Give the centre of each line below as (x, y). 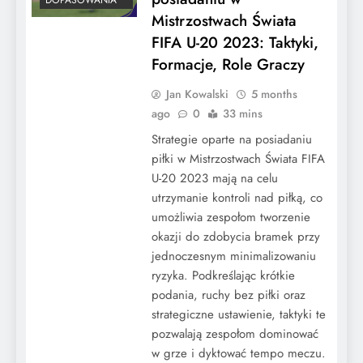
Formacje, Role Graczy (228, 64)
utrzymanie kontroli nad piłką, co (237, 197)
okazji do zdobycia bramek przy (235, 236)
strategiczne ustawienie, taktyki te (238, 314)
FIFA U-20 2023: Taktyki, (235, 42)
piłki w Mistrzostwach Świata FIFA (238, 158)
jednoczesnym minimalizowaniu (233, 256)
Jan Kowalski (197, 94)
